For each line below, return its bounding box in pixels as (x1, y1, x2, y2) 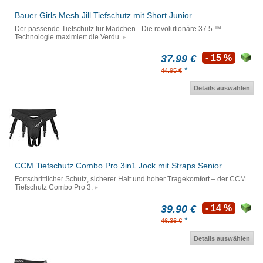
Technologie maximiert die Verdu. (15, 33, 121, 42)
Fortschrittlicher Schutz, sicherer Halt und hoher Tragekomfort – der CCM (15, 175, 246, 184)
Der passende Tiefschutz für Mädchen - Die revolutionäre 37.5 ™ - (15, 25, 225, 33)
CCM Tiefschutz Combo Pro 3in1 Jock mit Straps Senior (15, 161, 222, 171)
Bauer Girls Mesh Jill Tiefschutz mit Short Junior (15, 11, 192, 21)
